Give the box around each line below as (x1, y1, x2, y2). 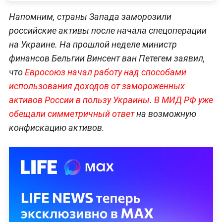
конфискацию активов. (8, 122, 105, 133)
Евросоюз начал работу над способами (24, 67, 186, 78)
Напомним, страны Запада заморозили (8, 11, 171, 22)
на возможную (136, 109, 196, 119)
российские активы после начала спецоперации (8, 25, 207, 36)
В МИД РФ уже (154, 95, 213, 106)
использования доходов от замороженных (8, 81, 185, 92)
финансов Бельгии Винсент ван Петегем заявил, (8, 53, 205, 64)
